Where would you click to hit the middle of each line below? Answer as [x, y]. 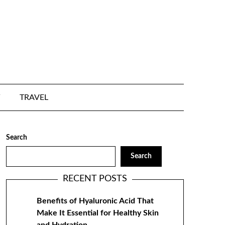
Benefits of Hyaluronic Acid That [95, 201]
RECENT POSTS [95, 179]
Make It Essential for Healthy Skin [97, 213]
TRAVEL [34, 97]
